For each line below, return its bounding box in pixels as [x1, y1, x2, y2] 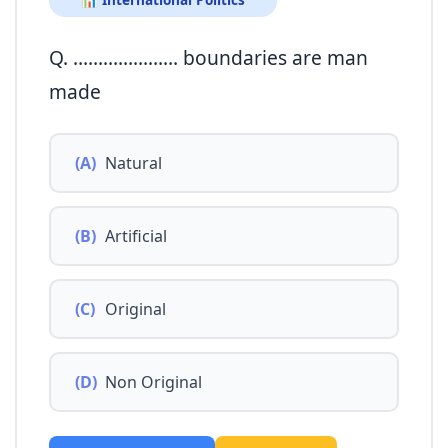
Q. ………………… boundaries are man [49, 44, 368, 72]
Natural [105, 152, 162, 175]
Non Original [105, 370, 202, 393]
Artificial [105, 224, 167, 247]
